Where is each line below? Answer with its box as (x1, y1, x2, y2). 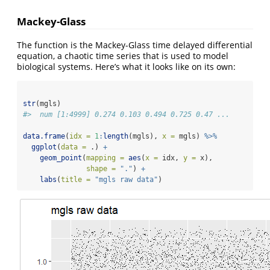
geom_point (40, 154, 82, 163)
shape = (86, 165, 116, 174)
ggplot (31, 143, 57, 152)
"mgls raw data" (95, 175, 158, 184)
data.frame (23, 132, 65, 141)
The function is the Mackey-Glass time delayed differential (17, 39, 253, 51)
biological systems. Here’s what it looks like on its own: (17, 61, 236, 73)
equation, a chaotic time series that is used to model (17, 50, 228, 62)
